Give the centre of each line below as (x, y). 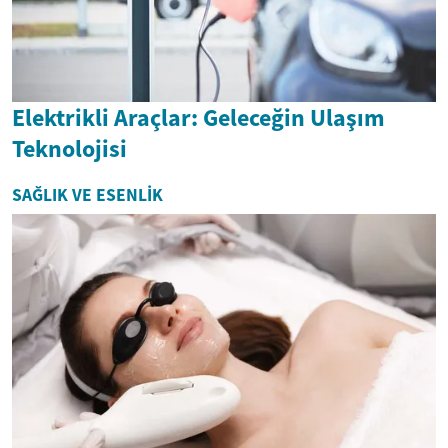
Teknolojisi (69, 148)
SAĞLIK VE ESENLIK (87, 194)
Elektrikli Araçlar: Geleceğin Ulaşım (198, 117)
